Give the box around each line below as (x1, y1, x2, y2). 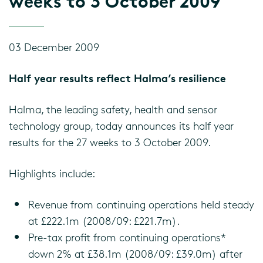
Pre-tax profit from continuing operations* (28, 231, 226, 244)
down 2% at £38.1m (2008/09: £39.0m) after (28, 247, 242, 260)
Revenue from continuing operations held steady (28, 198, 254, 211)
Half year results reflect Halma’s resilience (9, 71, 226, 85)
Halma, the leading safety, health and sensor (9, 103, 217, 116)
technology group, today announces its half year (9, 119, 234, 132)
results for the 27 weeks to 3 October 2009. (9, 136, 211, 149)
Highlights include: (9, 167, 95, 180)
